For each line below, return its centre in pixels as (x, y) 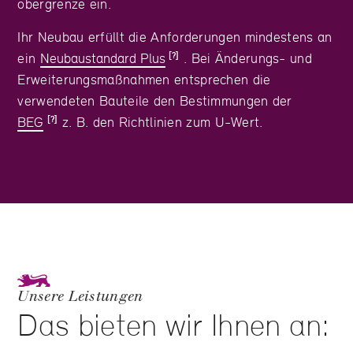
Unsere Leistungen (80, 297)
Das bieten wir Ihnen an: (174, 325)
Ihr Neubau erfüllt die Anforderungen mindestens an (175, 37)
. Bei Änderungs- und (247, 58)
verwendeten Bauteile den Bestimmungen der (155, 101)
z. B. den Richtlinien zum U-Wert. (162, 122)
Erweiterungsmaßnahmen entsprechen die (144, 80)
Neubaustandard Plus (102, 58)
